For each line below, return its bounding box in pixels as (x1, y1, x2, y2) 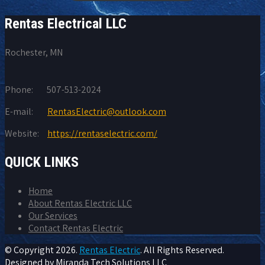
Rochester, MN (5, 46, 63, 59)
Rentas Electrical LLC (5, 15, 127, 32)
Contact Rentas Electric (28, 221, 123, 234)
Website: (5, 127, 39, 140)
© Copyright (5, 243, 56, 256)
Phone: (5, 83, 33, 96)
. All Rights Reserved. (140, 243, 224, 256)
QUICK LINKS (5, 153, 79, 170)
